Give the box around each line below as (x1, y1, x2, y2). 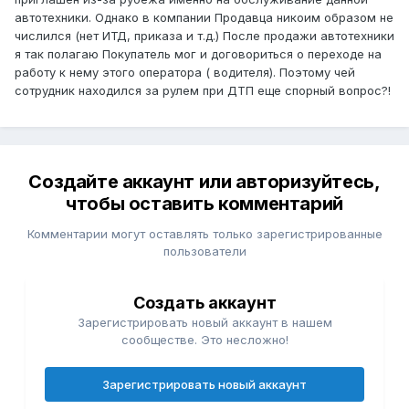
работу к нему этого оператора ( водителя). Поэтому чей (15, 65, 355, 80)
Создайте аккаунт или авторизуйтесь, (28, 171, 381, 194)
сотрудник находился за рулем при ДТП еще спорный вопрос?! (15, 83, 391, 99)
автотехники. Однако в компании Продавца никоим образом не (15, 10, 393, 26)
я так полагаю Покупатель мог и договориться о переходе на (15, 47, 382, 62)
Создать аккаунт (132, 293, 277, 313)
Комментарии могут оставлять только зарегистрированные (26, 226, 383, 242)
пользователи (163, 244, 246, 259)
